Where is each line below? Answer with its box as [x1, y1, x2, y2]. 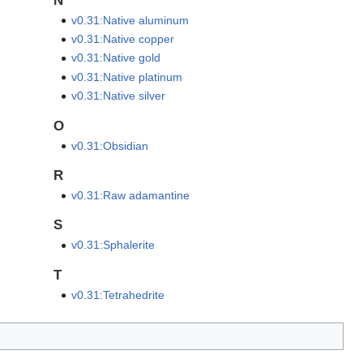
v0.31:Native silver [71, 89, 166, 103]
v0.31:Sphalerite [71, 238, 156, 252]
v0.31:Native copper [71, 32, 175, 45]
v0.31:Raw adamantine [71, 189, 190, 203]
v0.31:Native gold [71, 51, 161, 65]
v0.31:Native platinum [71, 70, 183, 83]
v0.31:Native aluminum [71, 13, 190, 27]
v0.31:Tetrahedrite [71, 288, 165, 301]
